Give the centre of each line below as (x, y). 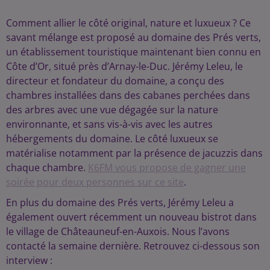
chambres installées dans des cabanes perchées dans (128, 95)
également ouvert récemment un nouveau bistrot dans (131, 217)
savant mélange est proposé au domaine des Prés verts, (133, 37)
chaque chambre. (47, 167)
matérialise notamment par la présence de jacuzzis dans (134, 153)
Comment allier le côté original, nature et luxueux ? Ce (128, 23)
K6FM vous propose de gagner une (167, 167)
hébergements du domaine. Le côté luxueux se (112, 138)
